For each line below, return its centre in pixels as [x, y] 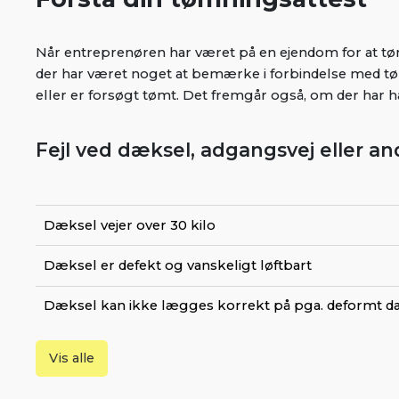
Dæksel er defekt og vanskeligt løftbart [178, 265]
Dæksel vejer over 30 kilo [130, 225]
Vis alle [71, 358]
